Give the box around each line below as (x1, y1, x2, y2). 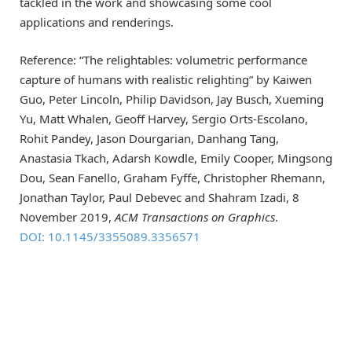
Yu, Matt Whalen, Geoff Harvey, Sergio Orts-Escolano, (20, 111, 308, 127)
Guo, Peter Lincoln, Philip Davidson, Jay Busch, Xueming (20, 91, 324, 108)
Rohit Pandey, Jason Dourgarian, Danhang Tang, (20, 130, 279, 147)
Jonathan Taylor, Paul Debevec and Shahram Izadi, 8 (20, 189, 299, 206)
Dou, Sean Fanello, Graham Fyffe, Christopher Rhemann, (20, 170, 325, 186)
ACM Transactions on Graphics (115, 209, 275, 225)
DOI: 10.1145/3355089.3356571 (20, 229, 200, 245)
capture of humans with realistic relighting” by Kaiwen (20, 71, 312, 88)
